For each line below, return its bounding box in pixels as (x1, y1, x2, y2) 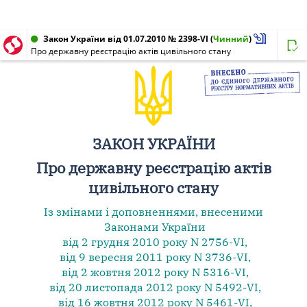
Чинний (213, 33, 249, 45)
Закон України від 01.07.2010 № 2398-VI (43, 33, 208, 45)
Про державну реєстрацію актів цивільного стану (31, 45, 231, 57)
